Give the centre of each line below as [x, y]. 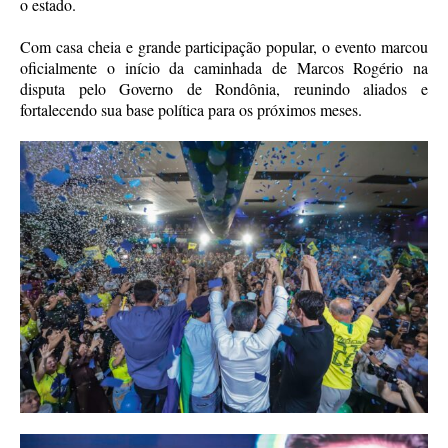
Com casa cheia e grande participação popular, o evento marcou [224, 46]
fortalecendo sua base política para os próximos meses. [191, 109]
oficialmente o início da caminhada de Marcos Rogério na [224, 67]
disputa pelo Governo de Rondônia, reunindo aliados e [224, 88]
